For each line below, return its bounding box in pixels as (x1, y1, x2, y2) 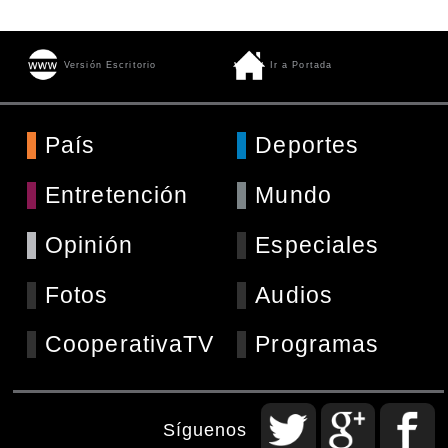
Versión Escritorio (63, 60, 157, 71)
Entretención (44, 181, 189, 208)
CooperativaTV (44, 331, 215, 358)
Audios (255, 281, 334, 308)
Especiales (255, 231, 380, 258)
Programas (255, 331, 380, 358)
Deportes (255, 132, 360, 159)
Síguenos (162, 419, 248, 441)
